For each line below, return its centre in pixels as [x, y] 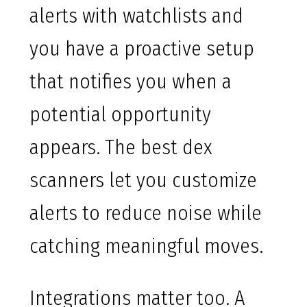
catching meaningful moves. [146, 246]
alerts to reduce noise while [146, 213]
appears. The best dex [121, 148]
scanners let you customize [143, 181]
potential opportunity [120, 115]
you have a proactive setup [142, 49]
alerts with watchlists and [136, 16]
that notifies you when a [131, 82]
